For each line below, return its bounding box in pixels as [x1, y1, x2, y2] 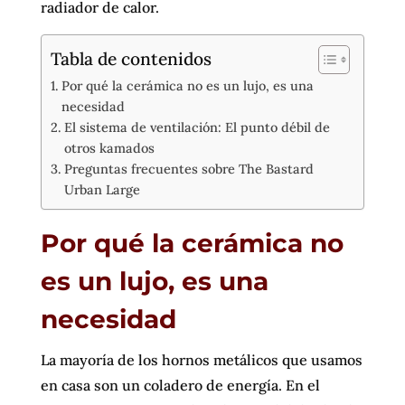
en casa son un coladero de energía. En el [40, 376, 320, 394]
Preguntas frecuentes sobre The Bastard [63, 160, 314, 177]
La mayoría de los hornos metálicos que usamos [40, 351, 363, 369]
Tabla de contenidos [50, 47, 212, 70]
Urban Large [63, 181, 140, 198]
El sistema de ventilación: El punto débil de [63, 118, 330, 136]
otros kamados [63, 139, 155, 156]
